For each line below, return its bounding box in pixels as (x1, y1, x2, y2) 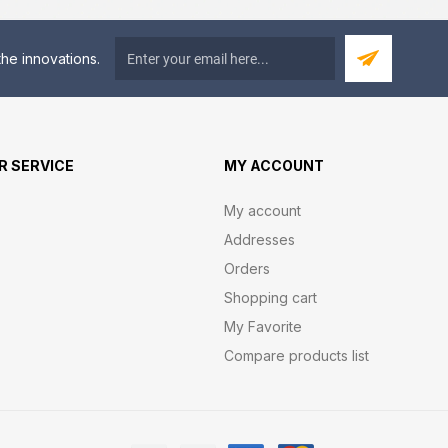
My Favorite (224, 318, 302, 335)
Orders (224, 260, 270, 277)
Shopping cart (224, 289, 317, 306)
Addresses (224, 231, 295, 248)
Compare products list (224, 347, 369, 364)
